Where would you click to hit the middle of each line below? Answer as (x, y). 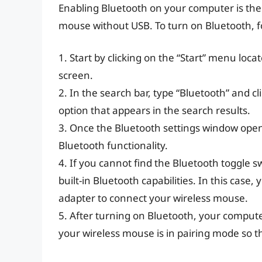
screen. (76, 75)
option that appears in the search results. (154, 111)
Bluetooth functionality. (113, 146)
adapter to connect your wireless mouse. (153, 198)
